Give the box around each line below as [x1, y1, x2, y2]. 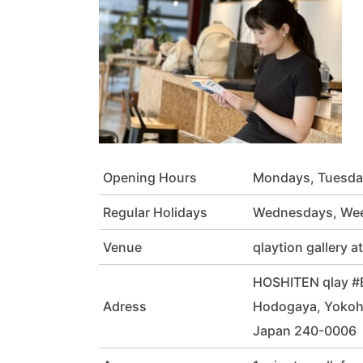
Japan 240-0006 [253, 322, 357, 339]
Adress [103, 297, 147, 314]
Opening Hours [103, 169, 197, 186]
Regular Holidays [103, 203, 207, 220]
